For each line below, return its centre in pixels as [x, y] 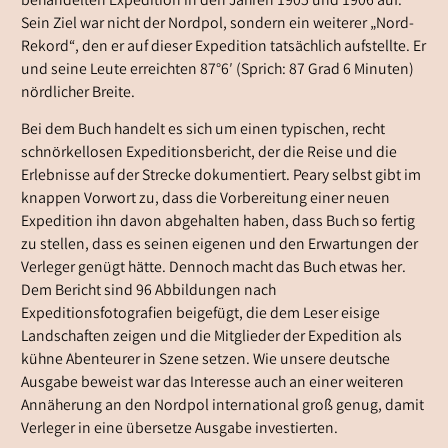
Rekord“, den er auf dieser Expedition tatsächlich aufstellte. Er [223, 48]
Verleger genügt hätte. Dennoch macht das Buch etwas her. [213, 268]
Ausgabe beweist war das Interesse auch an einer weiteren [212, 383]
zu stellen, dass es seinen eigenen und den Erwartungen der [219, 245]
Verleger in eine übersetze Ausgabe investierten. [179, 429]
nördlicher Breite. [77, 94]
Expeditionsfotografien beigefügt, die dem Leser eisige [200, 314]
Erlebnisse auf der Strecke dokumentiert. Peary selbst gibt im [220, 176]
